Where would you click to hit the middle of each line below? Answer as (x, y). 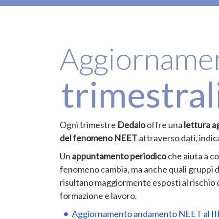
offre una (164, 125)
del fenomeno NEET (99, 138)
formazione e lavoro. (98, 196)
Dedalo (131, 125)
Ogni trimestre (88, 125)
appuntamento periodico (119, 156)
